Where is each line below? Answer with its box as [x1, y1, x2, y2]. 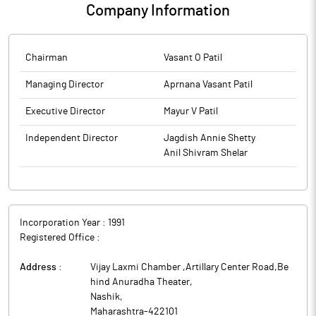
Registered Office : [20, 233, 100, 243]
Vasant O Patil [164, 53, 222, 63]
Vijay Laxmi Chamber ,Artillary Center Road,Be [90, 262, 288, 272]
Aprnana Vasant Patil [164, 80, 253, 90]
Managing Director [25, 80, 104, 90]
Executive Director [25, 107, 105, 116]
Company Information [86, 3, 230, 18]
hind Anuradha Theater [90, 277, 190, 287]
